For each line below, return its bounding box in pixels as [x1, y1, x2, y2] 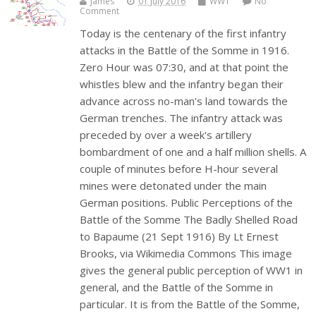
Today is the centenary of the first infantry [80, 26, 287, 41]
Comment [80, 5, 120, 18]
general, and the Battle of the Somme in [80, 280, 274, 295]
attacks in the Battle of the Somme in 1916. [80, 43, 290, 58]
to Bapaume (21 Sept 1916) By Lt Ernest [80, 229, 279, 244]
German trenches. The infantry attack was [80, 111, 284, 126]
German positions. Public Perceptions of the [80, 195, 293, 210]
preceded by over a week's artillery [80, 128, 253, 142]
